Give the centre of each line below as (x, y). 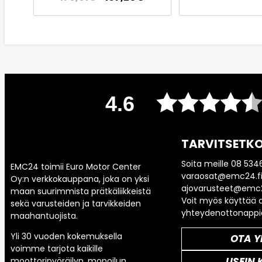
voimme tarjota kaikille (57, 249)
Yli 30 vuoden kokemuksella (66, 237)
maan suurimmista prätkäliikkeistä (81, 192)
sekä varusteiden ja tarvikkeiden (76, 204)
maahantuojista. (44, 216)
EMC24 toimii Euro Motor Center (76, 167)
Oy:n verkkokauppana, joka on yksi (80, 179)
